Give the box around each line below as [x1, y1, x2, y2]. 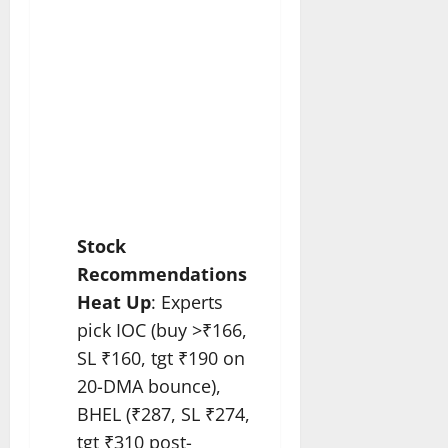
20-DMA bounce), [77, 373, 221, 398]
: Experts [151, 289, 223, 314]
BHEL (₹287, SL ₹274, [77, 401, 250, 426]
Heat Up [77, 289, 151, 314]
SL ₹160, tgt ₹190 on [77, 345, 245, 370]
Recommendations [77, 261, 247, 286]
